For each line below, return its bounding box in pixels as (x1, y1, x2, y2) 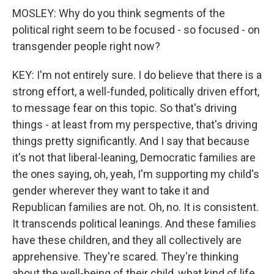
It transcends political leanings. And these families (12, 217, 256, 230)
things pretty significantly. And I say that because (12, 135, 250, 147)
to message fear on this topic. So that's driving (12, 102, 237, 114)
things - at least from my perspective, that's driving (12, 118, 257, 131)
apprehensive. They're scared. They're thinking (12, 250, 239, 263)
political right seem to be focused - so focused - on (12, 23, 260, 36)
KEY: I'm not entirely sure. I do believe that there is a (12, 68, 262, 81)
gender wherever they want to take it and (12, 184, 209, 197)
